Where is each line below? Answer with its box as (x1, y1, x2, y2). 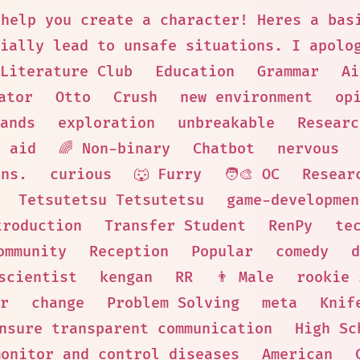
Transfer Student (104, 217, 246, 235)
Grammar (257, 63, 319, 81)
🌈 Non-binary (59, 140, 170, 158)
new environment (180, 88, 313, 107)
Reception (88, 243, 169, 261)
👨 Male (215, 268, 274, 287)
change (31, 294, 84, 313)
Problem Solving (107, 294, 239, 313)
